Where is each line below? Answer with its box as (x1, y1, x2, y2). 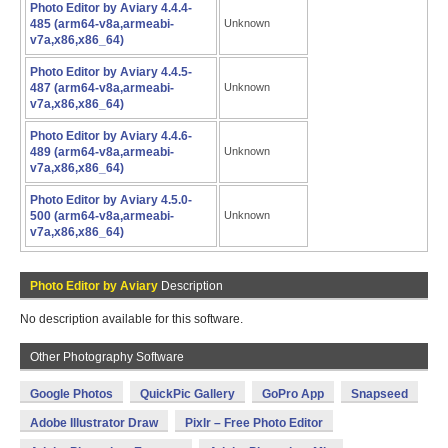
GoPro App (262, 387, 324, 401)
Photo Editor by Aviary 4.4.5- (30, 65, 192, 79)
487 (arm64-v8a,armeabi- (30, 81, 174, 95)
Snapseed (351, 387, 408, 401)
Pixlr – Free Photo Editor (185, 416, 323, 430)
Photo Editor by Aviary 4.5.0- (30, 193, 192, 207)
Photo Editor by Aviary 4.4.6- (30, 129, 192, 143)
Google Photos (30, 387, 113, 401)
